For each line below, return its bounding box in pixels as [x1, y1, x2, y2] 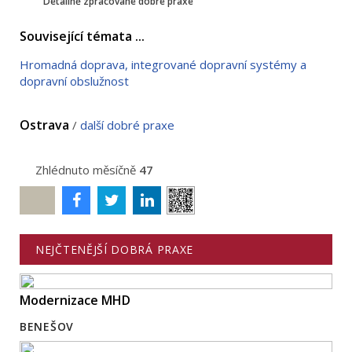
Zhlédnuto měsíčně [35, 161, 136, 178]
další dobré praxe [80, 116, 174, 133]
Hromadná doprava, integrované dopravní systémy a [20, 56, 306, 72]
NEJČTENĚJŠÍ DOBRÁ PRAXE [35, 241, 194, 257]
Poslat [25, 194, 50, 207]
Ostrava [20, 115, 72, 134]
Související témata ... [20, 27, 145, 45]
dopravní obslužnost [20, 72, 129, 89]
